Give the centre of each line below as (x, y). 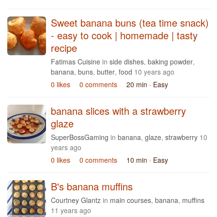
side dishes (127, 62)
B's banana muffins (92, 186)
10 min (138, 160)
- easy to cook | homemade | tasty (124, 35)
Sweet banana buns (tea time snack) (130, 23)
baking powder (170, 62)
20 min (138, 84)
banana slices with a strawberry (118, 111)
